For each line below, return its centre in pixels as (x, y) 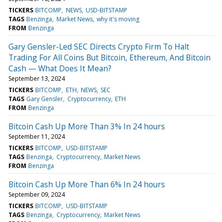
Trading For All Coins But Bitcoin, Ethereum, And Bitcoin (110, 57)
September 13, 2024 (37, 78)
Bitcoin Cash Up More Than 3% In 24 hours (87, 126)
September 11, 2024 (37, 136)
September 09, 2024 (37, 194)
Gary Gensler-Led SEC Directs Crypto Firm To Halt (99, 46)
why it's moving (118, 19)
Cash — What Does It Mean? (60, 68)
